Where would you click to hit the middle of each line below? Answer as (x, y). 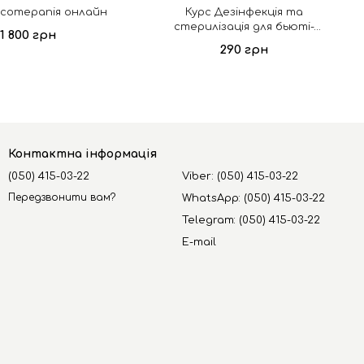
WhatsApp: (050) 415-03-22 (254, 198)
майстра (244, 41)
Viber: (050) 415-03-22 (240, 176)
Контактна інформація (82, 154)
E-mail (199, 242)
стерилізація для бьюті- (244, 27)
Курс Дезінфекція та (244, 12)
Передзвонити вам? (62, 198)
